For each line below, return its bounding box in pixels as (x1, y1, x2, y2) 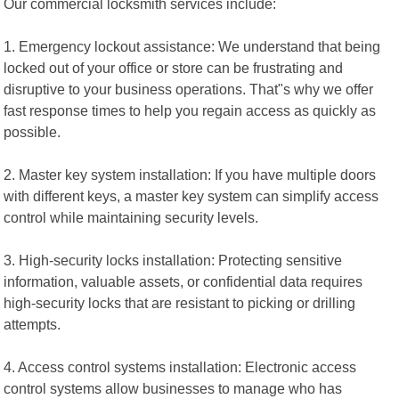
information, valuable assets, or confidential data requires (4, 273, 363, 289)
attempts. (4, 315, 61, 332)
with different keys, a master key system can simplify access (4, 187, 379, 204)
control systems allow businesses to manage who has (4, 379, 343, 396)
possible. (4, 123, 61, 140)
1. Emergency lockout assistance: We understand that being (4, 37, 381, 54)
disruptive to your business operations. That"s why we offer (4, 80, 374, 97)
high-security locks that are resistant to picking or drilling (4, 294, 356, 311)
